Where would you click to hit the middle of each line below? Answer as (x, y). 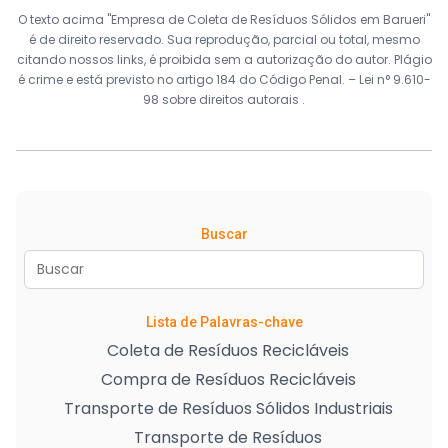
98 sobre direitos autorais (222, 99)
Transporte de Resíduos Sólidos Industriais (228, 408)
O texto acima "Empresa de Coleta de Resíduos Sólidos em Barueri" (224, 19)
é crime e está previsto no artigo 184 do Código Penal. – (188, 79)
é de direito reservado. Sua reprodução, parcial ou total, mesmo (224, 39)
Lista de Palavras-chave (224, 322)
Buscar (224, 234)
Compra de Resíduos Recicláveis (228, 379)
